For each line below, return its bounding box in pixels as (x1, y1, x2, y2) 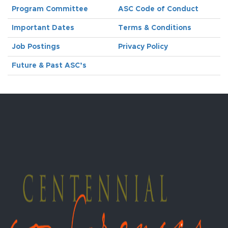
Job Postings (12, 43, 60, 50)
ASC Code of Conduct (118, 6, 198, 13)
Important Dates (12, 24, 74, 32)
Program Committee (12, 6, 88, 13)
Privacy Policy (118, 43, 168, 50)
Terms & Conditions (118, 24, 191, 32)
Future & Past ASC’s (12, 62, 87, 69)
